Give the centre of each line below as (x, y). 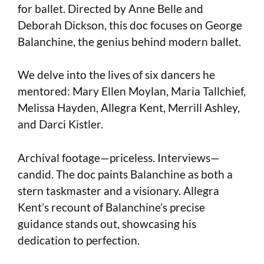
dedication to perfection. (79, 240)
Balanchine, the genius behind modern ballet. (129, 41)
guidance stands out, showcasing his (107, 223)
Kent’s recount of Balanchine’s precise (111, 207)
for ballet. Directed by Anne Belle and (110, 8)
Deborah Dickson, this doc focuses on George (130, 25)
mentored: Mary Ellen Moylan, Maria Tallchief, (132, 91)
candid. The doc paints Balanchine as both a (125, 174)
